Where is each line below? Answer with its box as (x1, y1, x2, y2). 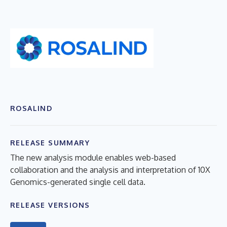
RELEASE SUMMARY (10, 138, 90, 147)
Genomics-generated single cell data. (10, 176, 145, 187)
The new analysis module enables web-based (10, 152, 176, 163)
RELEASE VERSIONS (10, 200, 90, 209)
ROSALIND (10, 103, 53, 112)
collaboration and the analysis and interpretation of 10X (10, 164, 210, 175)
